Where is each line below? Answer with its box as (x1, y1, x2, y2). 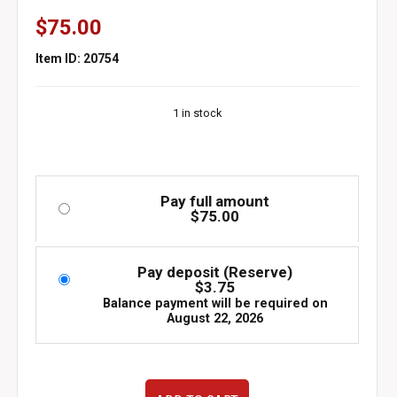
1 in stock (173, 105, 222, 120)
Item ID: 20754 (35, 51, 120, 66)
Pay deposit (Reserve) (137, 262, 293, 281)
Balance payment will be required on (102, 295, 328, 311)
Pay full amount (160, 191, 270, 210)
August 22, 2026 (167, 310, 264, 326)
